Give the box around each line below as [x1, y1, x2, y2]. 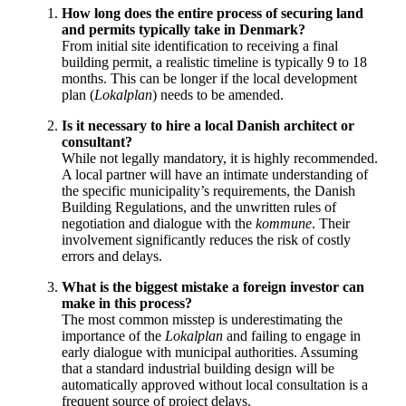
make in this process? [62, 295, 192, 311]
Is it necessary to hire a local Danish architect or [62, 117, 354, 133]
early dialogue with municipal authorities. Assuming [62, 343, 358, 360]
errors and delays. [62, 247, 162, 264]
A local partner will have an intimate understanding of [62, 166, 368, 182]
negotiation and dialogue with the [62, 215, 256, 231]
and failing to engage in [223, 327, 361, 343]
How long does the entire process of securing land [62, 5, 363, 21]
